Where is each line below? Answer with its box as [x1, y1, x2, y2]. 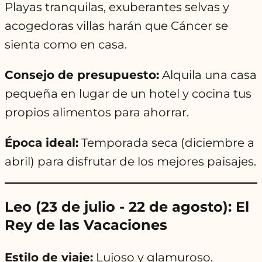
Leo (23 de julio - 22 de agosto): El [5, 198, 249, 216]
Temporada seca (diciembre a [78, 136, 254, 150]
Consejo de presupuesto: [5, 68, 159, 82]
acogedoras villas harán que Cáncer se [5, 19, 228, 33]
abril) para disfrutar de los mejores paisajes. [5, 154, 256, 169]
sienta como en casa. [5, 37, 127, 52]
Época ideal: [5, 136, 78, 150]
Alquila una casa [159, 68, 257, 82]
